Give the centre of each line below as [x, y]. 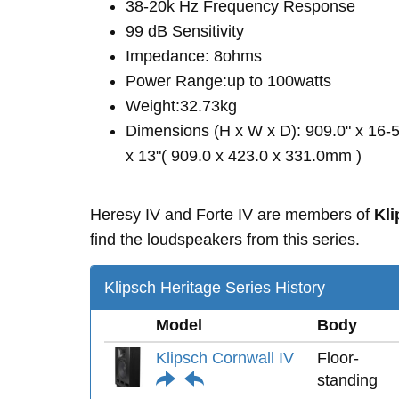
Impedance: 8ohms [194, 56]
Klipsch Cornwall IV [225, 358]
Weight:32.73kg [181, 106]
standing [347, 380]
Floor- [338, 358]
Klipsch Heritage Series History [215, 288]
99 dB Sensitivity [185, 31]
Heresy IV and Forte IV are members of [232, 215]
